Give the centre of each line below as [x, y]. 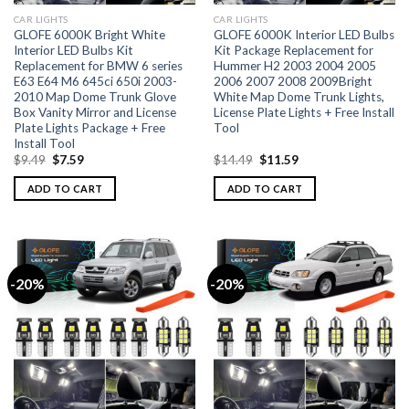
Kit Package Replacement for [293, 50]
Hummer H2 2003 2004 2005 [294, 65]
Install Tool [44, 143]
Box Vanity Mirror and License [94, 112]
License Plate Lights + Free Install [304, 112]
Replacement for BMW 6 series [98, 65]
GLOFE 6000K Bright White [89, 34]
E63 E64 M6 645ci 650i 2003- [95, 81]
